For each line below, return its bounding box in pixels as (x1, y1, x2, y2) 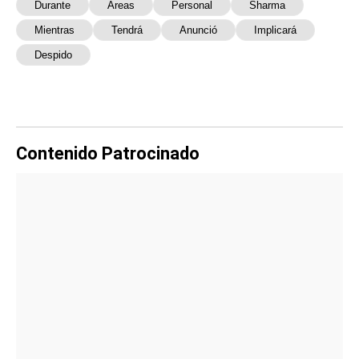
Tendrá (111, 23, 143, 36)
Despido (34, 48, 72, 61)
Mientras (34, 23, 75, 36)
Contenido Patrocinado (16, 143, 200, 163)
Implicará (254, 23, 296, 36)
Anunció (179, 23, 217, 36)
